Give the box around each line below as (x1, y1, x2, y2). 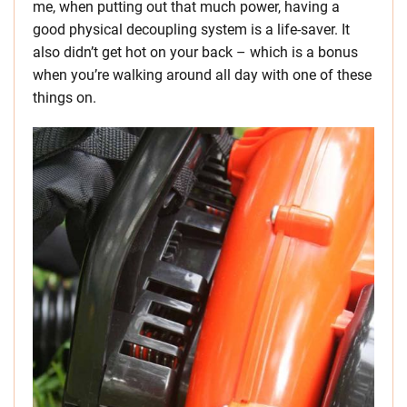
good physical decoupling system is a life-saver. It (33, 21, 350, 39)
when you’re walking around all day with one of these (33, 66, 372, 84)
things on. (33, 89, 96, 107)
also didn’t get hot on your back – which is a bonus (33, 44, 358, 62)
